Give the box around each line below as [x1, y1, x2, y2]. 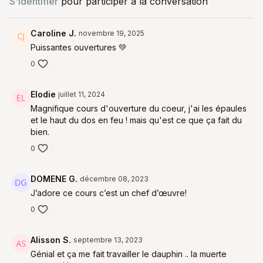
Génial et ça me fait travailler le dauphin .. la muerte [31, 249, 227, 259]
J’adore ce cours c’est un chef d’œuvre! [31, 188, 189, 198]
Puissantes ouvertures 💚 [31, 42, 127, 52]
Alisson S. [31, 235, 71, 245]
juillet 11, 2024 [58, 90, 105, 99]
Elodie [31, 89, 56, 99]
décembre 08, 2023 [80, 174, 149, 183]
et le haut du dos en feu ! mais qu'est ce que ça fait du [31, 115, 242, 125]
